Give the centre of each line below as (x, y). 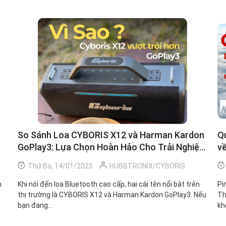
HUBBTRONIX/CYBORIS (147, 166)
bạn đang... (35, 205)
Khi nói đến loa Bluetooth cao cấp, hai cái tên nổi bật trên (109, 184)
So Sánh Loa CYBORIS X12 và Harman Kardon (111, 135)
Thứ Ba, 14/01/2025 (60, 166)
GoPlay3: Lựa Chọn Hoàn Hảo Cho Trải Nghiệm (112, 147)
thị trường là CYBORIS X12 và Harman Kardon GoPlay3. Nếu (112, 194)
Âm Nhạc (36, 159)
